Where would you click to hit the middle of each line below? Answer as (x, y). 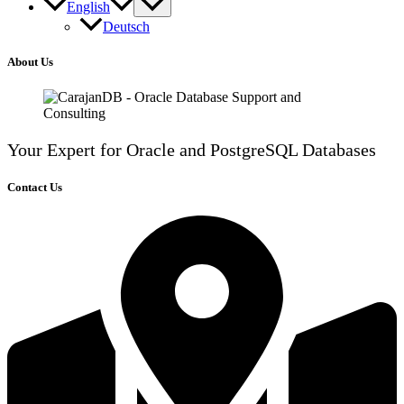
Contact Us (35, 188)
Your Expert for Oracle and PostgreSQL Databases (192, 150)
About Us (30, 62)
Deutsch (126, 26)
